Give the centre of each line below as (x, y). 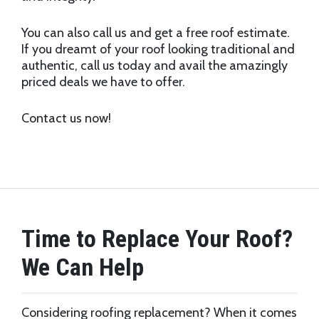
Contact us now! (66, 118)
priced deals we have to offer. (103, 82)
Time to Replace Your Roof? (157, 239)
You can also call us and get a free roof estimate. (156, 32)
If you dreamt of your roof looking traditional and (158, 49)
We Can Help (83, 267)
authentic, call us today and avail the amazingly (155, 65)
